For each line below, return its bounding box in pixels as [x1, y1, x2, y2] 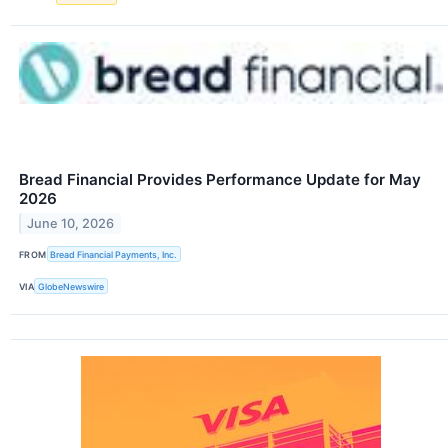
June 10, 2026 [27, 215, 115, 231]
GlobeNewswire [38, 280, 105, 292]
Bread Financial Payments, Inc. [50, 248, 178, 260]
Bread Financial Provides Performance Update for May [19, 170, 421, 189]
